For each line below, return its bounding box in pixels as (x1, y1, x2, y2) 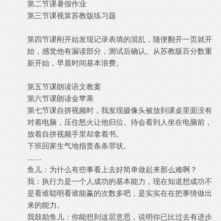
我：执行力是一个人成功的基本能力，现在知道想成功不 (27, 177, 212, 185)
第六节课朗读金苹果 (27, 94, 94, 103)
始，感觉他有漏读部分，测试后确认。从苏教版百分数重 (27, 47, 212, 55)
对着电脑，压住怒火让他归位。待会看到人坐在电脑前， (27, 118, 212, 126)
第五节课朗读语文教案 (27, 82, 101, 91)
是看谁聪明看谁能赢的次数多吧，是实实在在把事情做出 (27, 189, 212, 197)
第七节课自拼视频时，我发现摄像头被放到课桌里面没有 (27, 106, 212, 114)
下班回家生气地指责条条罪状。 (27, 142, 131, 150)
